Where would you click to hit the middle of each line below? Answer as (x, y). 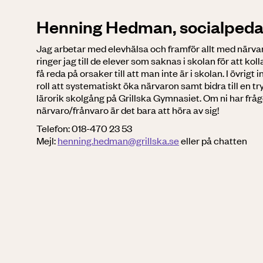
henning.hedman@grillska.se (119, 141)
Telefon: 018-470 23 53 (85, 128)
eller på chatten (214, 141)
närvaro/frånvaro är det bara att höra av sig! (128, 110)
